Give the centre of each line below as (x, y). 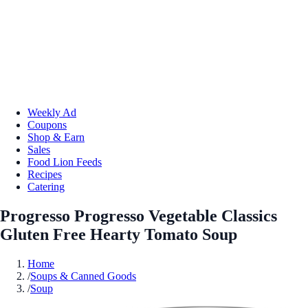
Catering (46, 186)
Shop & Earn (56, 137)
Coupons (47, 124)
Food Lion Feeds (65, 162)
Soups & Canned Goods (83, 276)
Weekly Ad (52, 112)
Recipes (45, 174)
